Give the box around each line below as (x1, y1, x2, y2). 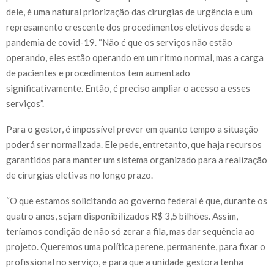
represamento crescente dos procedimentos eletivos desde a (6, 21, 251, 32)
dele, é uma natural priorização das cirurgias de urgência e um (6, 6, 253, 17)
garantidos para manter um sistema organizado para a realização (6, 154, 267, 165)
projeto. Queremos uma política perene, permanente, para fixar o (6, 240, 265, 252)
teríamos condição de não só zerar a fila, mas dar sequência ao (6, 225, 255, 237)
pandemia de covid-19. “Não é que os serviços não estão (6, 36, 232, 48)
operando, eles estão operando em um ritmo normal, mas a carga (6, 51, 264, 63)
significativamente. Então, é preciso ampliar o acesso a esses (6, 82, 250, 94)
